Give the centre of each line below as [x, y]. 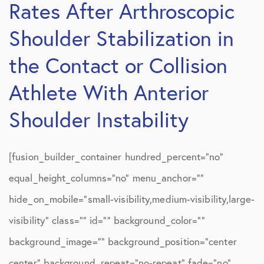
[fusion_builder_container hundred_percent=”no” [116, 156]
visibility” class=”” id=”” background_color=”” [107, 220]
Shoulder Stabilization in [121, 38]
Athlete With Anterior [109, 92]
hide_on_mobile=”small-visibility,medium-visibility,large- [132, 199]
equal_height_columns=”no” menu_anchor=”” [107, 178]
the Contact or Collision [118, 65]
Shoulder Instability [99, 119]
